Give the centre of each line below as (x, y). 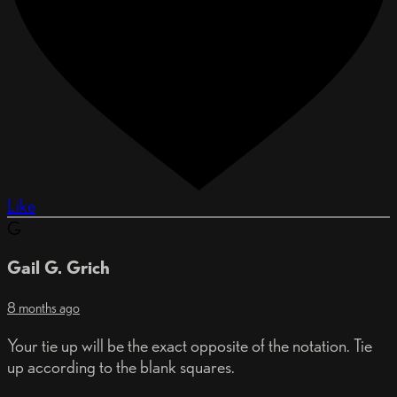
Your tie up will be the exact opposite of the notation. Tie (190, 346)
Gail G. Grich (58, 268)
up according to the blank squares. (121, 367)
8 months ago (43, 308)
